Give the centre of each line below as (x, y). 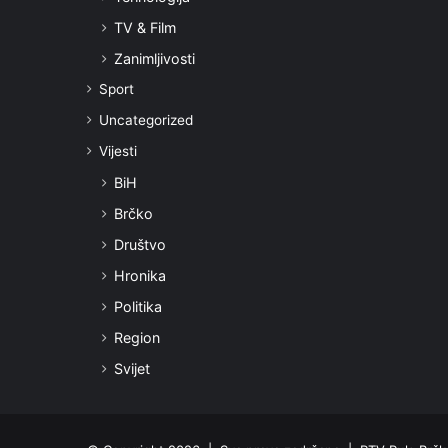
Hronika (140, 276)
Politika (138, 307)
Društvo (140, 245)
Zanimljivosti (154, 59)
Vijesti (118, 151)
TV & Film (145, 28)
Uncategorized (146, 120)
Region (137, 338)
